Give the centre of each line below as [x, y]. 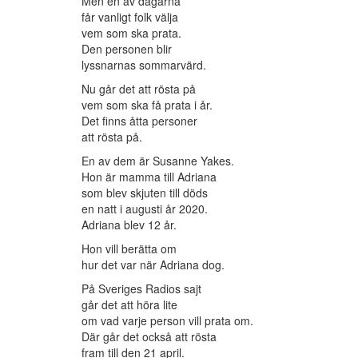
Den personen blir [127, 49]
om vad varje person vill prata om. [167, 321]
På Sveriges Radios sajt [141, 289]
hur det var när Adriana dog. [153, 265]
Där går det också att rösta [149, 337]
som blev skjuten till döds [145, 193]
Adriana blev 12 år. [129, 225]
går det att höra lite [129, 305]
